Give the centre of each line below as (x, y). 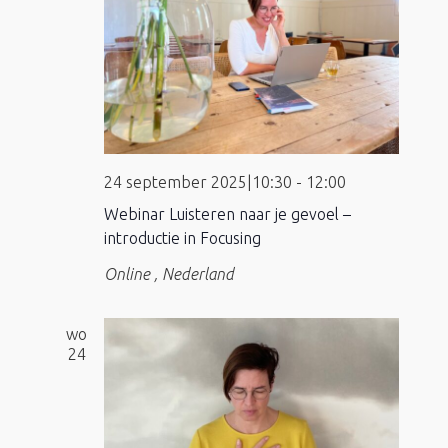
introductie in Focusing (182, 238)
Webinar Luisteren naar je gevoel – (227, 214)
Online (128, 274)
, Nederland (193, 274)
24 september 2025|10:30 (197, 182)
